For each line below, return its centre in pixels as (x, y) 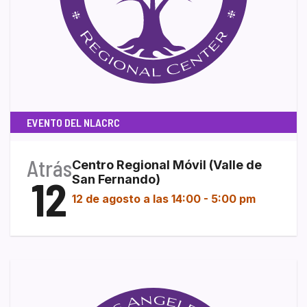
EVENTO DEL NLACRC (73, 122)
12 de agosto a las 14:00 (136, 198)
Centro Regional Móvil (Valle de (167, 164)
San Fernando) (116, 179)
